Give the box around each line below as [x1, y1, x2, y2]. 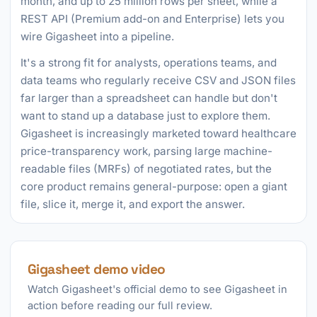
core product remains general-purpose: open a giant [21, 180, 287, 193]
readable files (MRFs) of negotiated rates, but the [21, 162, 272, 175]
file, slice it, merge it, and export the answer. [21, 197, 245, 211]
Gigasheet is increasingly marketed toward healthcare [21, 127, 296, 140]
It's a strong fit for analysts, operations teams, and [21, 56, 277, 69]
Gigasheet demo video [28, 260, 166, 278]
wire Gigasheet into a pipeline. [21, 30, 174, 43]
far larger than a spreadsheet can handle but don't [21, 91, 277, 105]
